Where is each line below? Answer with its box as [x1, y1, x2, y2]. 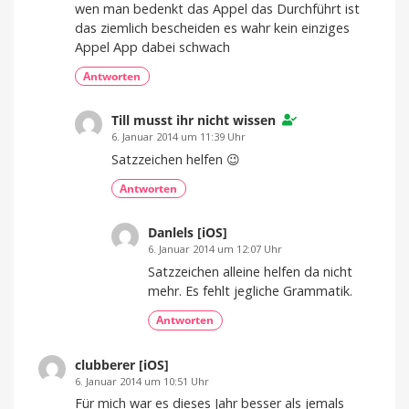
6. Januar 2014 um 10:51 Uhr [75, 373, 209, 388]
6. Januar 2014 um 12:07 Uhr [148, 242, 282, 257]
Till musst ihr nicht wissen [111, 111, 276, 130]
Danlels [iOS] [148, 224, 227, 242]
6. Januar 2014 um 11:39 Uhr [111, 130, 246, 144]
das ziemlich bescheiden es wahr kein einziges [75, 18, 350, 37]
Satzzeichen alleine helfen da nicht [148, 263, 352, 281]
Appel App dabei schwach [75, 37, 230, 56]
